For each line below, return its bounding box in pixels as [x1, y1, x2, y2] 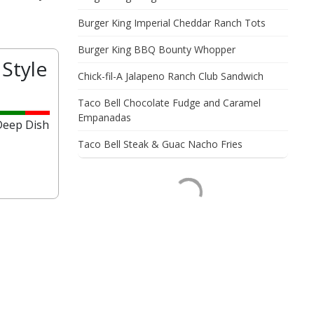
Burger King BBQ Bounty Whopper [78, 43, 235, 56]
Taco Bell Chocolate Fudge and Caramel [78, 96, 261, 109]
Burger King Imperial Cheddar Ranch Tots [78, 16, 266, 29]
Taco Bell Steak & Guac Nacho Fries [78, 137, 243, 151]
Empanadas [78, 111, 131, 124]
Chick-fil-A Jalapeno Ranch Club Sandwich [78, 69, 264, 83]
